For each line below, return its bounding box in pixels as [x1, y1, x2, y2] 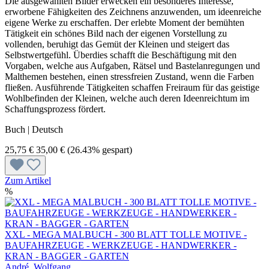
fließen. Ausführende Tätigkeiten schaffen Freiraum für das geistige [5, 82, 259, 92]
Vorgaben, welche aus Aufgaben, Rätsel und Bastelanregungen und [5, 60, 260, 71]
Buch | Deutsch [5, 124, 63, 134]
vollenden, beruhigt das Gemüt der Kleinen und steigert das [5, 38, 229, 49]
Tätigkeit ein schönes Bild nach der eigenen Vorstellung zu [5, 28, 227, 38]
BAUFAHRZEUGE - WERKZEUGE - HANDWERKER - [5, 240, 237, 250]
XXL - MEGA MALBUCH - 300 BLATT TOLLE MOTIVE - [5, 229, 247, 240]
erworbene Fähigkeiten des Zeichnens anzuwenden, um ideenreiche [5, 6, 261, 17]
